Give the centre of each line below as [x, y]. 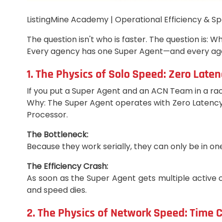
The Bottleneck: [57, 135]
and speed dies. [57, 190]
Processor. [47, 115]
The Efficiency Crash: [67, 166]
